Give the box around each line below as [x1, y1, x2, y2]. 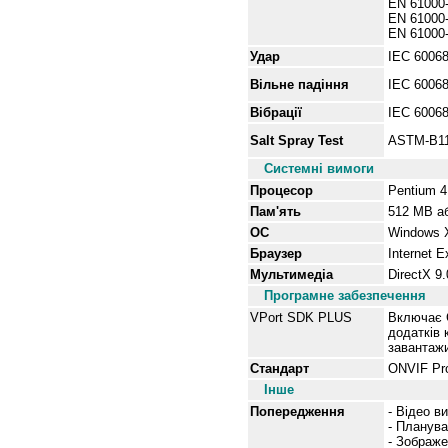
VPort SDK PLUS [250, 310, 352, 325]
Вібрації [250, 105, 302, 120]
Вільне [250, 77, 298, 92]
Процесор [250, 183, 313, 198]
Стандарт [250, 361, 309, 376]
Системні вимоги [264, 161, 374, 176]
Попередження [250, 404, 345, 419]
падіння [298, 77, 349, 92]
